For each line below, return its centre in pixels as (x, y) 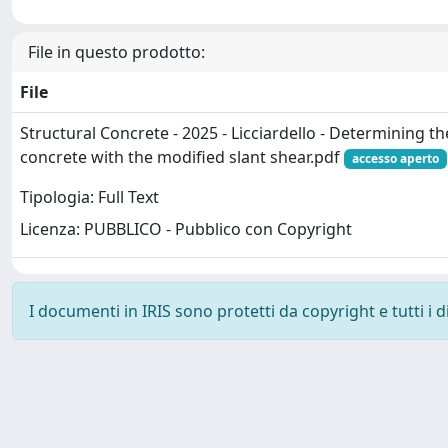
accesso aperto (395, 158)
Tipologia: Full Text (89, 197)
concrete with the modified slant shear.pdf (182, 157)
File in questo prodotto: (116, 52)
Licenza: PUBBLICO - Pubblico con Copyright (186, 229)
